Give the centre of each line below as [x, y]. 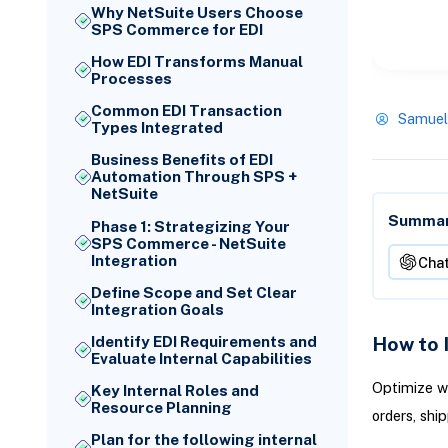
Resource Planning [162, 408]
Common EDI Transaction [187, 111]
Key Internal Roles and [175, 391]
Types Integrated [157, 128]
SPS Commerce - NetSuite [189, 243]
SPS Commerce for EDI [177, 29]
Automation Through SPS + [194, 177]
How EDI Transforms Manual [197, 62]
